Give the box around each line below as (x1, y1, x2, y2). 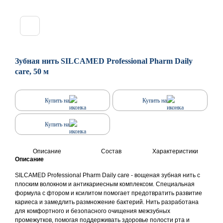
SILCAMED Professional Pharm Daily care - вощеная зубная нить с (15, 172, 200, 179)
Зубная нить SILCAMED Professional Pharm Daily (15, 57, 193, 65)
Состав (101, 148, 121, 155)
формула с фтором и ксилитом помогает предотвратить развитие (15, 190, 202, 197)
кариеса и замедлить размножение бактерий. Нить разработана (15, 199, 199, 206)
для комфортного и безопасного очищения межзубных (15, 208, 170, 215)
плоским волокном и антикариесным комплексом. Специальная (15, 181, 195, 188)
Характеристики (152, 148, 199, 155)
